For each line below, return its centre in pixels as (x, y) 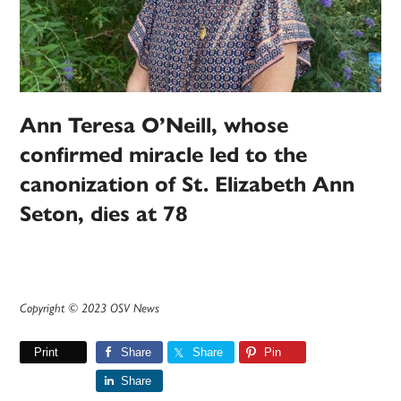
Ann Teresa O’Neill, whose (154, 126)
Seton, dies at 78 (104, 214)
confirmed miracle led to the (164, 155)
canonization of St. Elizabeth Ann (188, 185)
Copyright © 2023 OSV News (90, 308)
